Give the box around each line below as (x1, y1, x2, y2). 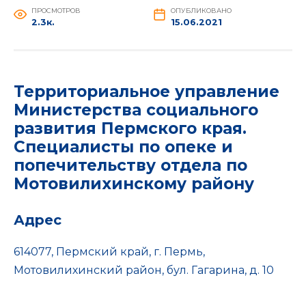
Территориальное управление (14, 81, 279, 101)
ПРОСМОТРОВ (31, 6, 81, 14)
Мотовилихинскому (14, 173, 191, 193)
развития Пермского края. (14, 118, 247, 138)
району (191, 173, 254, 193)
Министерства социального (14, 100, 258, 120)
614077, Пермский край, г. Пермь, (14, 245, 205, 258)
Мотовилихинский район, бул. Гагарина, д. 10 (14, 263, 274, 277)
